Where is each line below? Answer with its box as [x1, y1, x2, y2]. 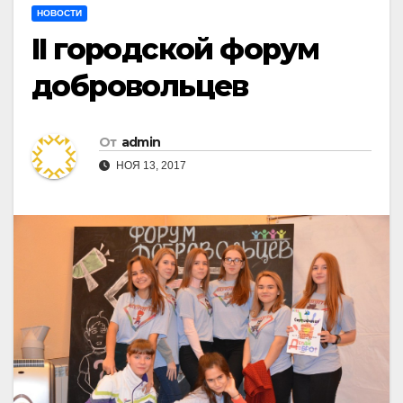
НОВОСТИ [37, 8, 82, 19]
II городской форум [31, 31, 319, 67]
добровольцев [31, 68, 248, 104]
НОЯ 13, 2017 [113, 158, 186, 172]
